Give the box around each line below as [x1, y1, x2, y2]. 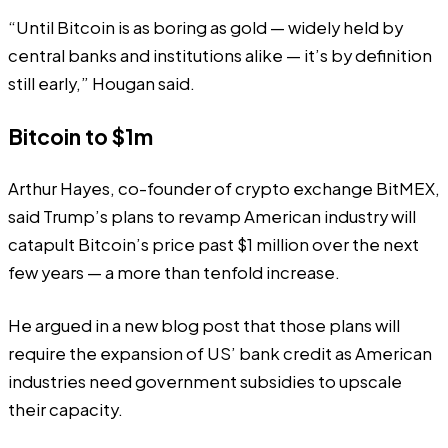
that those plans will [240, 314, 400, 336]
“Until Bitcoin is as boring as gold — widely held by [8, 17, 403, 39]
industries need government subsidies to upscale [8, 370, 402, 392]
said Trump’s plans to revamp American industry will [8, 206, 416, 228]
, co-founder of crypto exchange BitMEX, [110, 178, 440, 200]
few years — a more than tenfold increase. [8, 262, 340, 284]
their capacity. [8, 398, 123, 420]
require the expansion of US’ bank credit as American [8, 342, 432, 364]
